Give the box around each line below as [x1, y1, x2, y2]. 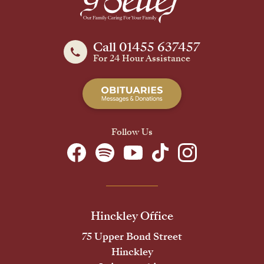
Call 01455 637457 [93, 38, 200, 57]
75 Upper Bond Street [82, 230, 182, 244]
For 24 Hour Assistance [93, 52, 190, 65]
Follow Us [111, 126, 153, 138]
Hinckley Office [91, 208, 173, 225]
